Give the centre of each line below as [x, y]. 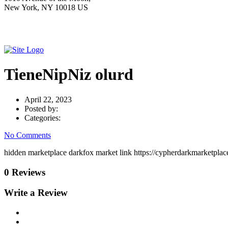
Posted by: [41, 108]
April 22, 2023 [48, 99]
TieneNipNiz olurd [69, 75]
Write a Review [36, 193]
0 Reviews [25, 172]
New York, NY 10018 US [46, 7]
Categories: [42, 118]
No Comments [27, 135]
